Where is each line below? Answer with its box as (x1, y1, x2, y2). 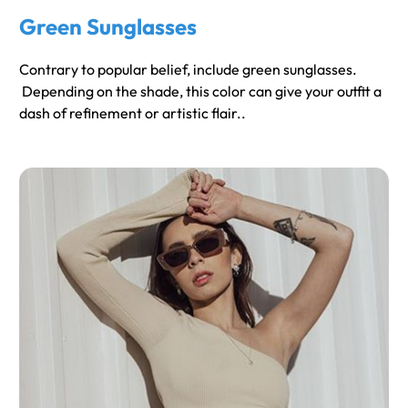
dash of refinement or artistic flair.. (19, 104, 246, 123)
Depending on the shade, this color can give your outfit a (19, 82, 382, 101)
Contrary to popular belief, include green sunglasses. (19, 60, 357, 79)
